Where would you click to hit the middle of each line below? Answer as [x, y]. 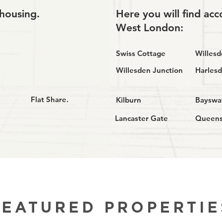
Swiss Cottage [141, 53]
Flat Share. [49, 99]
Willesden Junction [150, 70]
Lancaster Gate [142, 118]
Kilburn [129, 100]
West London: [149, 28]
